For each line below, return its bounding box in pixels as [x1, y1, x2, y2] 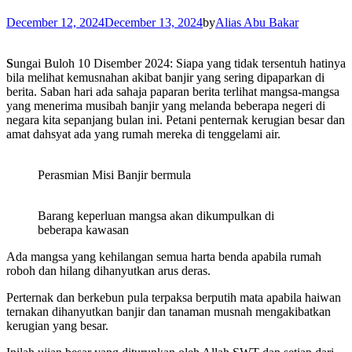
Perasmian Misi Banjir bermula [38, 167, 191, 181]
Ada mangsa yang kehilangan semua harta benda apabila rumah [6, 249, 321, 263]
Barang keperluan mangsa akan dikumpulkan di [38, 208, 274, 222]
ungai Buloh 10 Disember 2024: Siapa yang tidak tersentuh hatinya [13, 56, 346, 70]
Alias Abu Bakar [215, 15, 299, 29]
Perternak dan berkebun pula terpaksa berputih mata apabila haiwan [6, 290, 341, 304]
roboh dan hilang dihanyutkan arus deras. [6, 263, 211, 277]
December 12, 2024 [6, 15, 104, 29]
